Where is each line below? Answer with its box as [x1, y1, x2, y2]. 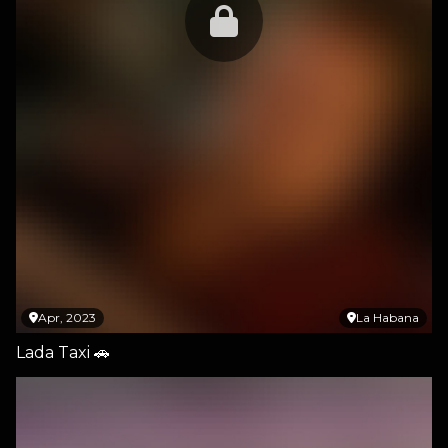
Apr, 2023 [38, 310, 96, 325]
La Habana [356, 310, 419, 325]
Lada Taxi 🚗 [16, 343, 110, 362]
